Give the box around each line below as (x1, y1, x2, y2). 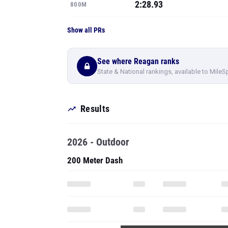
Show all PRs (67, 26, 105, 34)
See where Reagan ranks (97, 56, 179, 66)
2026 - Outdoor (67, 136, 129, 148)
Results (80, 103, 110, 114)
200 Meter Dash (67, 155, 123, 165)
